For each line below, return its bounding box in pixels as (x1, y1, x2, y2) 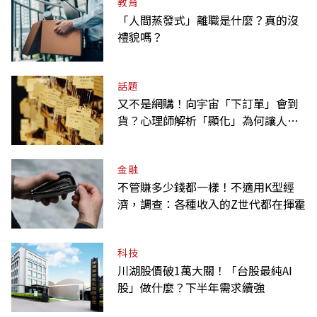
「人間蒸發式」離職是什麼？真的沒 (117, 11, 299, 28)
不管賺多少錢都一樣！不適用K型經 (117, 178, 294, 195)
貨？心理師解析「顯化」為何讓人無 (117, 111, 299, 129)
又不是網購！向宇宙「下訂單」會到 (117, 94, 299, 112)
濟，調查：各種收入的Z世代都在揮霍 (117, 195, 306, 212)
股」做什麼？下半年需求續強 (117, 278, 265, 296)
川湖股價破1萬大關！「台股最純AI (117, 261, 292, 279)
